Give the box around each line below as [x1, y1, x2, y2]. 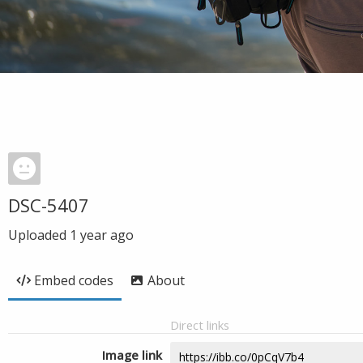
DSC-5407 [8, 193, 89, 217]
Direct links [170, 317, 229, 333]
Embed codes [34, 271, 113, 289]
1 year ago [70, 226, 134, 244]
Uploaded [8, 226, 70, 244]
